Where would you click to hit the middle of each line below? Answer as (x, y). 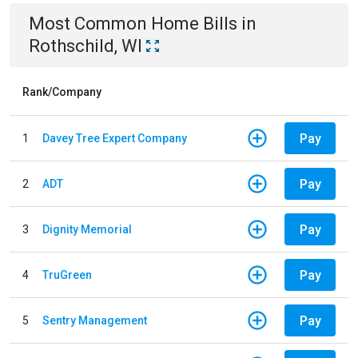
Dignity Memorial (87, 229)
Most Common (90, 24)
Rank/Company (62, 92)
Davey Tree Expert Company (115, 138)
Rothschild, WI (86, 46)
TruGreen (67, 274)
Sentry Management (95, 320)
